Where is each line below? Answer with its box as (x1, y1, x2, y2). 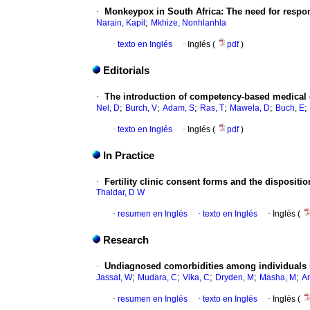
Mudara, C (138, 273, 177, 283)
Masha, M (259, 273, 296, 283)
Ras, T (200, 103, 224, 113)
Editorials (103, 65, 149, 77)
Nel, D (96, 103, 120, 113)
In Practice (103, 150, 154, 162)
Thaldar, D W (96, 188, 145, 198)
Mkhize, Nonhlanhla (151, 18, 226, 28)
